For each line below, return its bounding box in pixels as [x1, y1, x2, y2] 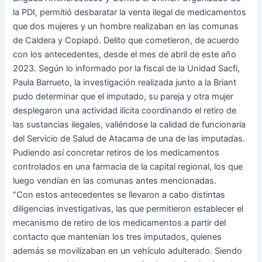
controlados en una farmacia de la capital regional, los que [13, 161, 243, 173]
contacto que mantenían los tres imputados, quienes [13, 232, 222, 243]
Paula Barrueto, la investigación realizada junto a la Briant [13, 77, 237, 88]
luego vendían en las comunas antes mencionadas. [13, 175, 217, 187]
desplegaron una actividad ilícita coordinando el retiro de [13, 105, 237, 116]
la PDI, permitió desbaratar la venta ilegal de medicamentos [13, 7, 247, 18]
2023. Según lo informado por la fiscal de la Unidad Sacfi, [13, 63, 240, 74]
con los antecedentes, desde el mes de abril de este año [13, 49, 237, 60]
